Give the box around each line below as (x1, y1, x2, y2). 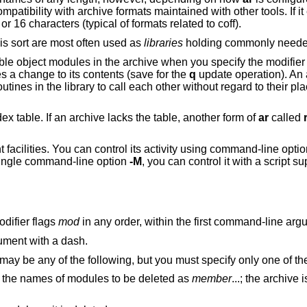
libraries (143, 36, 183, 49)
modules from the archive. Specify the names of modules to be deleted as (138, 273, 192, 285)
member (191, 273, 232, 285)
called (268, 112, 304, 124)
